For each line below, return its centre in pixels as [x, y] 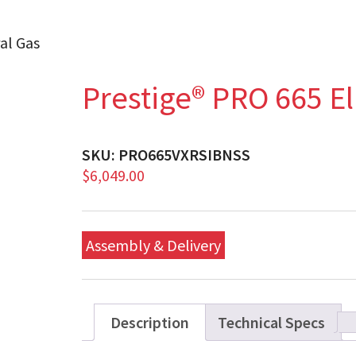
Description [150, 322]
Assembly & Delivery [154, 245]
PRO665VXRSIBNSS [185, 154]
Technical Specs [272, 322]
